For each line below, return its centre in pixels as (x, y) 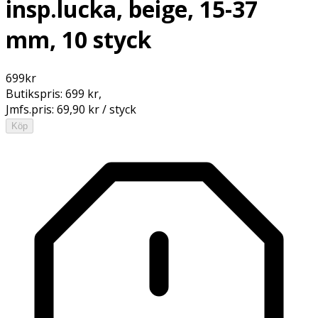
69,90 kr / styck (97, 109)
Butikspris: (35, 93)
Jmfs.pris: (31, 109)
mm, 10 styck (78, 40)
